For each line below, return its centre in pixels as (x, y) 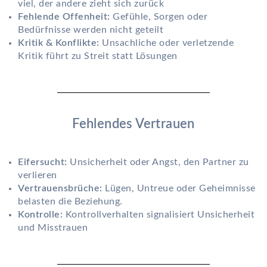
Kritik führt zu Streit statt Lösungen (98, 56)
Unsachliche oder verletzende (166, 43)
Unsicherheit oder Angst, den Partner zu (158, 162)
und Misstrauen (53, 228)
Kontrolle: (40, 215)
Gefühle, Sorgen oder (159, 17)
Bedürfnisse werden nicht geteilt (91, 30)
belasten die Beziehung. (70, 202)
